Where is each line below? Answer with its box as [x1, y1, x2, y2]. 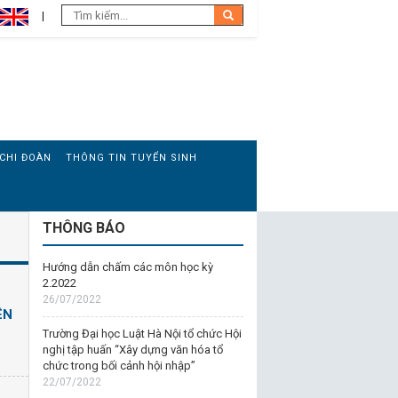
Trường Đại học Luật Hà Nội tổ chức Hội [42, 327, 242, 340]
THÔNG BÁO [42, 219, 125, 236]
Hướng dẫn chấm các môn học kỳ [42, 260, 213, 274]
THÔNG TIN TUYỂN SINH [66, 152, 197, 163]
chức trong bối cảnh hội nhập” [42, 359, 195, 372]
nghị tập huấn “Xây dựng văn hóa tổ [42, 343, 223, 356]
